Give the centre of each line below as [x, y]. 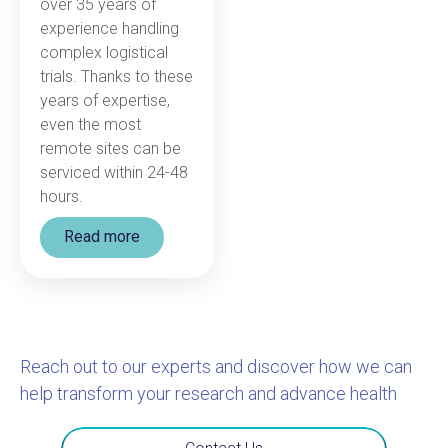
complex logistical [104, 52]
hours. [61, 196]
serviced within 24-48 [114, 172]
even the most [90, 124]
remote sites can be [110, 148]
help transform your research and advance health [208, 394]
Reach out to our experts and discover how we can [216, 367]
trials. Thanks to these [116, 76]
